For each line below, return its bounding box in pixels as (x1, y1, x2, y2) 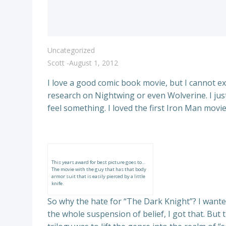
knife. (51, 180, 64, 187)
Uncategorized (47, 45, 95, 55)
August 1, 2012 (69, 58, 118, 68)
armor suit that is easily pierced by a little (51, 173, 145, 180)
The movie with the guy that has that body (51, 166, 146, 173)
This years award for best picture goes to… (51, 159, 145, 165)
